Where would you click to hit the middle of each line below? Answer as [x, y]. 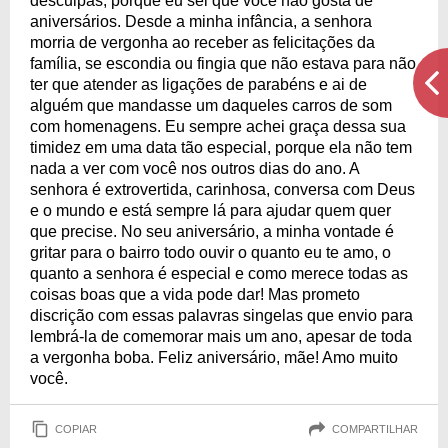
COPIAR [76, 428]
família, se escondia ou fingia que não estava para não [223, 63]
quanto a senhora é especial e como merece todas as [219, 273]
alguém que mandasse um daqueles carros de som [211, 105]
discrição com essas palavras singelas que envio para [221, 315]
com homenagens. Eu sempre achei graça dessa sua [218, 126]
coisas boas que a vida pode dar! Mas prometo [195, 294]
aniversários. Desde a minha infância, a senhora [201, 21]
